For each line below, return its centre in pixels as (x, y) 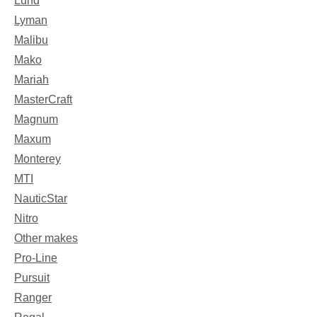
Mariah (31, 79)
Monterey (38, 158)
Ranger (33, 297)
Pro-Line (36, 258)
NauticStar (41, 198)
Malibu (31, 40)
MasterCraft (43, 99)
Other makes (46, 238)
